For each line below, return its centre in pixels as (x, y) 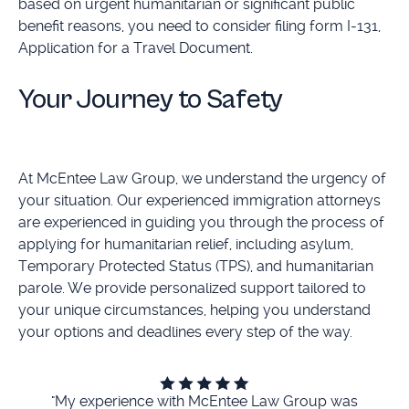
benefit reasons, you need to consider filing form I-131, (199, 26)
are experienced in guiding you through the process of (201, 222)
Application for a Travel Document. (135, 47)
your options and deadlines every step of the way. (185, 331)
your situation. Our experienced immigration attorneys (199, 200)
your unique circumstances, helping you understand (194, 309)
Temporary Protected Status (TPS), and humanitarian (195, 266)
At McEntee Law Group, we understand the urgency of (202, 178)
